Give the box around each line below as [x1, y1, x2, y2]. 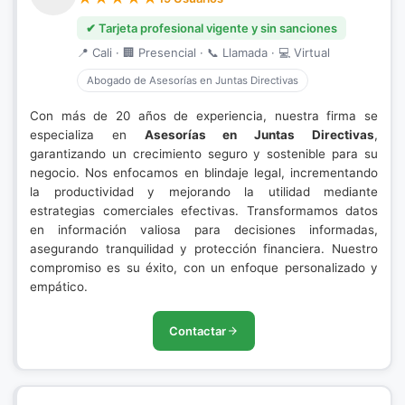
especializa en [30, 127, 145, 142]
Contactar [169, 324, 226, 338]
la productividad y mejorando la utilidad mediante [30, 184, 378, 199]
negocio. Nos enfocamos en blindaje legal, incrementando [30, 165, 378, 180]
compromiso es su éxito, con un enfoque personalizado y [30, 260, 378, 275]
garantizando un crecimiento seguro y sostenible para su [30, 146, 378, 161]
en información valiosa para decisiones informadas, [30, 222, 378, 237]
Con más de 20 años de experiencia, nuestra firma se [30, 108, 378, 123]
